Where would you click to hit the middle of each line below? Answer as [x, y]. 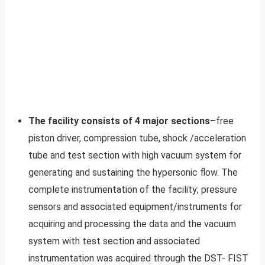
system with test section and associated [114, 241]
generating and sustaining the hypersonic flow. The [133, 172]
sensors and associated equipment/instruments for [135, 206]
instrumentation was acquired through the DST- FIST [138, 258]
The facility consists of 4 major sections [119, 121]
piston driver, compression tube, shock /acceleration [137, 138]
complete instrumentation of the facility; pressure [133, 189]
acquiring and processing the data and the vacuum [132, 224]
